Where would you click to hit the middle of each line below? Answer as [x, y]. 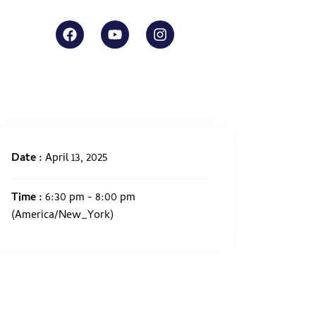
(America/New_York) [62, 215]
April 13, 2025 [76, 158]
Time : [28, 198]
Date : [28, 158]
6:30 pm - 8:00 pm [90, 198]
